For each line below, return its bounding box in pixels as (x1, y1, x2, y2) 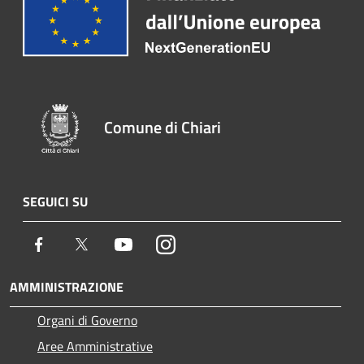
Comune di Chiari (104, 114, 222, 140)
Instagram (175, 233, 231, 253)
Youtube (132, 233, 178, 253)
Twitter (90, 233, 130, 253)
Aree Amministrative (37, 336, 153, 356)
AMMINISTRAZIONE (10, 276, 123, 297)
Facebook (48, 233, 98, 253)
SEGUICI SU (23, 191, 88, 211)
